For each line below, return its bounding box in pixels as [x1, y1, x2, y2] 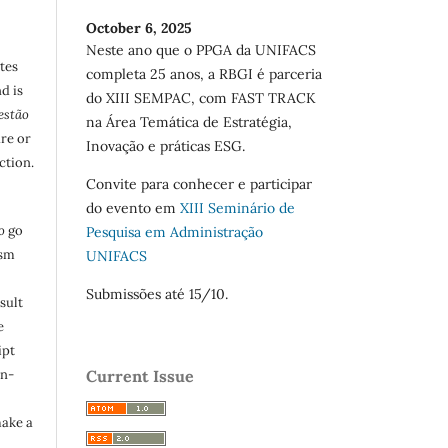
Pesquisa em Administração [86, 223, 263, 242]
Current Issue [86, 366, 194, 387]
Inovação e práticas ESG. [86, 137, 245, 156]
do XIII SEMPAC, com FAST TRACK [86, 89, 316, 108]
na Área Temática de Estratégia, [86, 113, 292, 132]
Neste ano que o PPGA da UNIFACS [86, 41, 316, 60]
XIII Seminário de [180, 199, 295, 218]
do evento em [86, 199, 180, 218]
